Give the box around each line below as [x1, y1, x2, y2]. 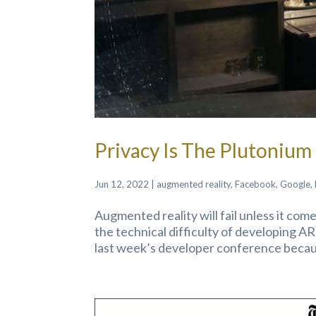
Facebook [235, 178, 276, 190]
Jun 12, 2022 [95, 178, 150, 190]
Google [280, 178, 311, 190]
